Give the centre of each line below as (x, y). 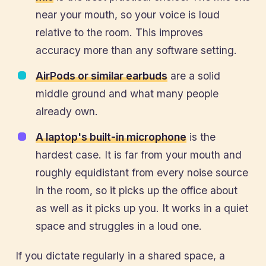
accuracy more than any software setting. (136, 50)
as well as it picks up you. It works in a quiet (142, 208)
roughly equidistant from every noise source (142, 172)
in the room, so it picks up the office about (137, 190)
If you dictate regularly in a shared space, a (120, 256)
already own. (67, 111)
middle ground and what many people (127, 94)
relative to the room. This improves (119, 32)
